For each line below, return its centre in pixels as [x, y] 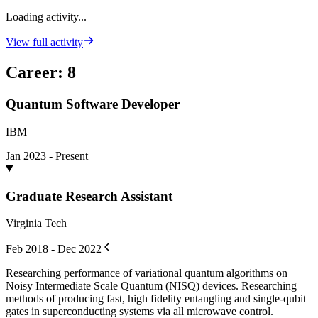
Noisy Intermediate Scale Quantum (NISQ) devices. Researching [151, 286]
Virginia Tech [36, 224]
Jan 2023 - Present [47, 155]
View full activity [44, 43]
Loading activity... [46, 17]
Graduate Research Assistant [89, 196]
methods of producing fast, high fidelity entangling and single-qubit [156, 299]
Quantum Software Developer [93, 104]
